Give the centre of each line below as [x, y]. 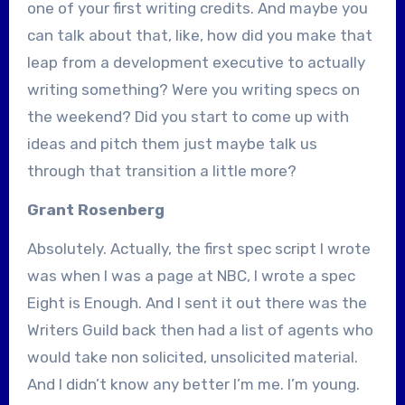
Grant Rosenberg [97, 209]
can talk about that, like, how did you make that [199, 35]
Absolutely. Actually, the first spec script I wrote [198, 248]
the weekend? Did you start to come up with [188, 116]
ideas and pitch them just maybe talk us [172, 143]
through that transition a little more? [161, 170]
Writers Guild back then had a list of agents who [200, 330]
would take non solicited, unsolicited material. [192, 357]
